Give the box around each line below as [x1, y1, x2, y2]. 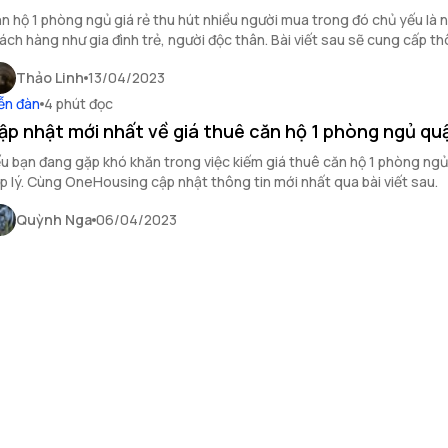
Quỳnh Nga [16, 210, 92, 229]
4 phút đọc [44, 94, 113, 113]
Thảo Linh [16, 68, 84, 87]
